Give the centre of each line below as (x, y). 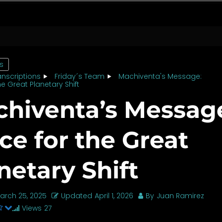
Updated (77, 196)
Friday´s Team (80, 77)
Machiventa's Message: (160, 77)
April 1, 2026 (114, 196)
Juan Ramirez (181, 196)
